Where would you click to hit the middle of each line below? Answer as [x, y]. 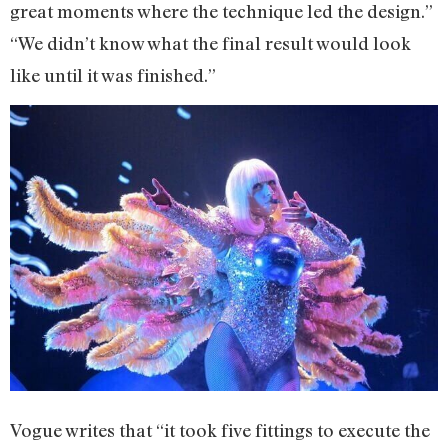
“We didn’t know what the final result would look [210, 43]
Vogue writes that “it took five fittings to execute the [220, 430]
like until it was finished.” [115, 75]
